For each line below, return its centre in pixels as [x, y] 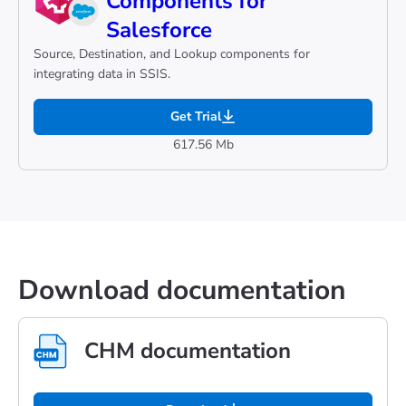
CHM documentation [188, 351]
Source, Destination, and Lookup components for [172, 54]
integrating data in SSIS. [102, 74]
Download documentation [182, 290]
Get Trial [196, 116]
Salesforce [159, 30]
